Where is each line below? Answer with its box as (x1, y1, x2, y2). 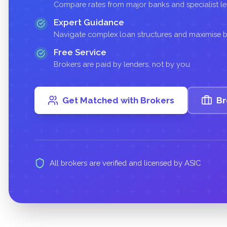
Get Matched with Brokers (62, 95, 175, 105)
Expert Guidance (54, 17, 125, 27)
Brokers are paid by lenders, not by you (54, 59, 191, 68)
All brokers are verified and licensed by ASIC (49, 159, 201, 168)
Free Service (54, 47, 107, 57)
